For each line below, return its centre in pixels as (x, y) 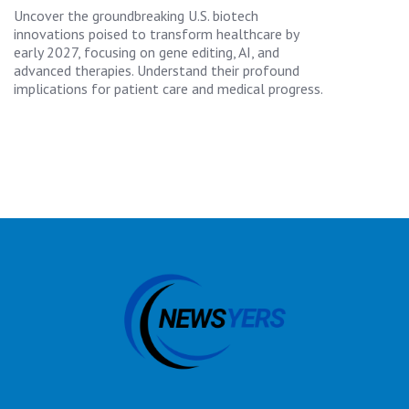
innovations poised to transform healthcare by (156, 33)
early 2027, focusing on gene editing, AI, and (147, 52)
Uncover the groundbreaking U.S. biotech (136, 15)
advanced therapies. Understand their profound (157, 70)
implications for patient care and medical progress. (168, 88)
